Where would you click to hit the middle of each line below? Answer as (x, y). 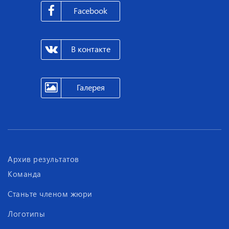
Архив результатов (43, 159)
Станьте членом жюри (50, 194)
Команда (25, 174)
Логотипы (26, 214)
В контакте (90, 49)
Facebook (90, 11)
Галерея (90, 87)
